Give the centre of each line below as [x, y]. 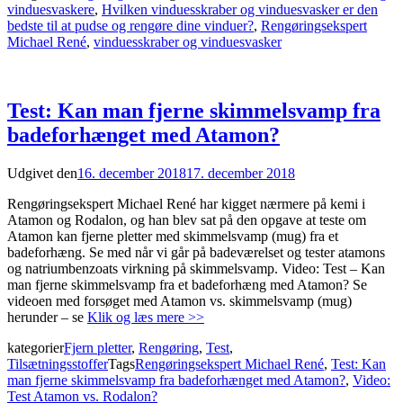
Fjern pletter [98, 347]
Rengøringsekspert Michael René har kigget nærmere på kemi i [186, 203]
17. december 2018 [241, 173]
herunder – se [47, 317]
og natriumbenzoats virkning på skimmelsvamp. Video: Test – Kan [196, 268]
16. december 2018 [132, 173]
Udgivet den [42, 173]
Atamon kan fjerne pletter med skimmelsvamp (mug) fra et [173, 236]
